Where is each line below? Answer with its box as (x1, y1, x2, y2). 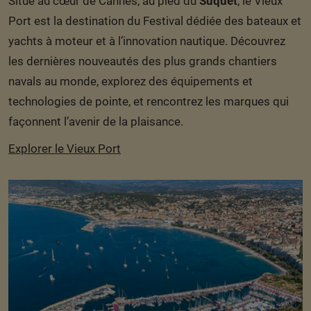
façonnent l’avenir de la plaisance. (8, 114, 183, 128)
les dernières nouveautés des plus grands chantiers (8, 53, 277, 68)
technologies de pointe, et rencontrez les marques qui (8, 94, 289, 108)
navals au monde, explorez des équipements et (8, 74, 253, 88)
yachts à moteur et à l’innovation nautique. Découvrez (8, 33, 285, 48)
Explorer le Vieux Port (8, 141, 121, 155)
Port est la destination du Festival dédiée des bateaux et (8, 13, 301, 28)
